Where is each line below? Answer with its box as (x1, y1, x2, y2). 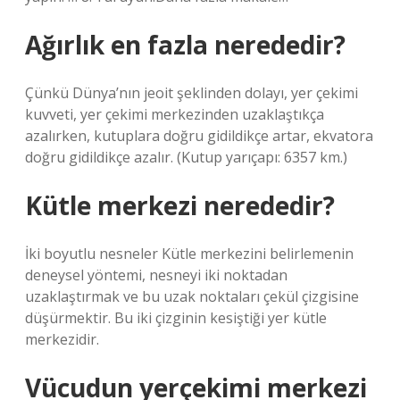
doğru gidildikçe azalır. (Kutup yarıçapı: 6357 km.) (25, 147, 347, 167)
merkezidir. (25, 329, 99, 349)
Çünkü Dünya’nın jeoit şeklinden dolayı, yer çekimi (25, 83, 358, 103)
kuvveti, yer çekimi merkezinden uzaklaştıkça (25, 104, 324, 124)
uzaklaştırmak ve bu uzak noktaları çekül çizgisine (25, 287, 359, 306)
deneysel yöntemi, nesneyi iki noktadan (25, 265, 287, 285)
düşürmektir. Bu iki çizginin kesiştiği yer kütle (25, 308, 327, 328)
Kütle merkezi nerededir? (25, 188, 335, 222)
